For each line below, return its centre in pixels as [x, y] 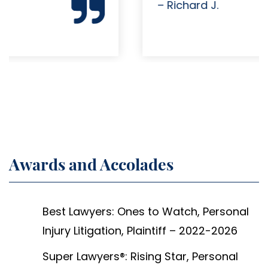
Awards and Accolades [91, 164]
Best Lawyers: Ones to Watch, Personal [146, 211]
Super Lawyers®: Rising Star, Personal [140, 256]
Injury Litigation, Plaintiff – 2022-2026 [140, 230]
